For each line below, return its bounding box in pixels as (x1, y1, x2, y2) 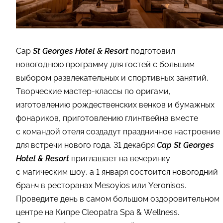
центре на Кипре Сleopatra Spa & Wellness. (16, 208, 179, 218)
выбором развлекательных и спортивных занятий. (16, 73, 208, 83)
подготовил (128, 46, 175, 56)
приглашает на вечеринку (69, 154, 170, 164)
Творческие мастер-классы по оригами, (16, 87, 171, 97)
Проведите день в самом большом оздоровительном (16, 194, 220, 204)
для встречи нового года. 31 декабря (16, 140, 157, 150)
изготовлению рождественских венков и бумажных (16, 100, 215, 110)
